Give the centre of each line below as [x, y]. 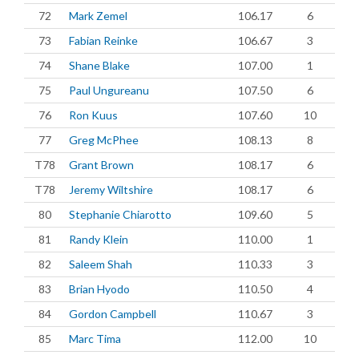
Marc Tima [95, 339]
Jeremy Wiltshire [111, 190]
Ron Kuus [93, 115]
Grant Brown [101, 165]
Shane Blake [99, 65]
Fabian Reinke [103, 40]
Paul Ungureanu [109, 90]
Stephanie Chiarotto [120, 214]
